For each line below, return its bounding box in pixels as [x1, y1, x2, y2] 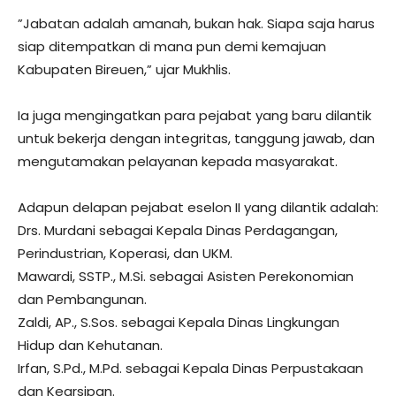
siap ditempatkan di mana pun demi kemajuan [18, 37, 326, 57]
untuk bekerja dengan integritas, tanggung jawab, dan [18, 129, 375, 148]
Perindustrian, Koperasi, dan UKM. [18, 244, 232, 263]
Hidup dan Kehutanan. [18, 336, 163, 355]
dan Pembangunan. [18, 290, 147, 309]
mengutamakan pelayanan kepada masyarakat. [18, 152, 338, 171]
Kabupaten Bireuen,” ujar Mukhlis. [18, 60, 231, 80]
